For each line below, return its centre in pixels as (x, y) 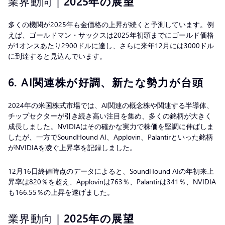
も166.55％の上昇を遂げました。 (62, 192)
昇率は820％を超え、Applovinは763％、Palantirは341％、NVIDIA (112, 181)
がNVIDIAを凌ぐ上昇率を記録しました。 (73, 147)
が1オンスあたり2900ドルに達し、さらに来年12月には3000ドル (111, 45)
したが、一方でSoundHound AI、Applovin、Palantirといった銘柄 (110, 137)
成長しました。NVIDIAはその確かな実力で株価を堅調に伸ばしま (111, 126)
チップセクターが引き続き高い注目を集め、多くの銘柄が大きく (110, 116)
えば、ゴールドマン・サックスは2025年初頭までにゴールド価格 (111, 35)
